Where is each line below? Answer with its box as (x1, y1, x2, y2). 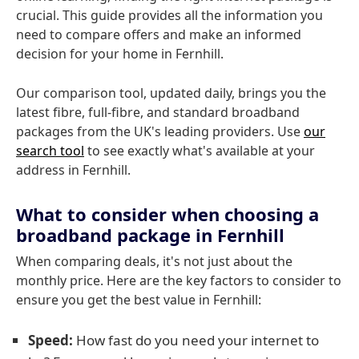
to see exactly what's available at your (84, 142, 315, 159)
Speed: (28, 331, 73, 349)
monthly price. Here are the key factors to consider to (16, 272, 341, 289)
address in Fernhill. (16, 161, 131, 179)
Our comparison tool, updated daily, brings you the (16, 84, 326, 102)
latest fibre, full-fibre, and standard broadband (16, 103, 300, 121)
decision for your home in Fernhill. (16, 45, 224, 63)
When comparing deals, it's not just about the (16, 252, 292, 270)
